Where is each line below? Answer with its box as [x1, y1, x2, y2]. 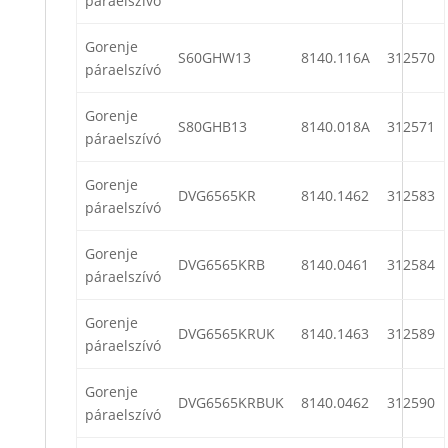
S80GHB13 [178, 117, 247, 137]
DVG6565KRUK [178, 324, 275, 344]
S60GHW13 [178, 48, 251, 68]
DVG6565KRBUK [178, 393, 284, 413]
